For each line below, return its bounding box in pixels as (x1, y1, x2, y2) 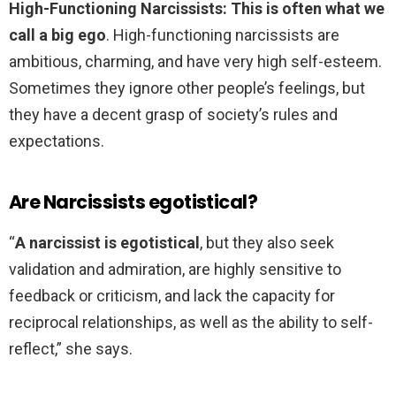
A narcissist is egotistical (15, 233, 200, 253)
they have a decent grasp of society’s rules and (9, 105, 338, 125)
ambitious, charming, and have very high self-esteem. (9, 52, 382, 72)
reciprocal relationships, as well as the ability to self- (9, 313, 373, 332)
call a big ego (9, 26, 106, 45)
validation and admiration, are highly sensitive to (9, 260, 341, 279)
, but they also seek (200, 233, 334, 253)
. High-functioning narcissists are (106, 26, 339, 45)
